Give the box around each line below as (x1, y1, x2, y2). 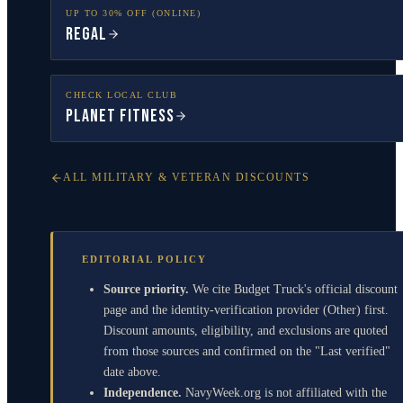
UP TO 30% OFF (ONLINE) (66, 8, 201, 18)
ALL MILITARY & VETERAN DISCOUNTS (63, 171, 309, 184)
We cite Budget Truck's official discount (193, 282, 398, 296)
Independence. (103, 385, 182, 399)
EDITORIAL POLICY (82, 253, 207, 264)
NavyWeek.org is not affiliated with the (182, 385, 387, 399)
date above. (103, 364, 161, 379)
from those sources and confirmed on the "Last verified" (103, 344, 390, 358)
